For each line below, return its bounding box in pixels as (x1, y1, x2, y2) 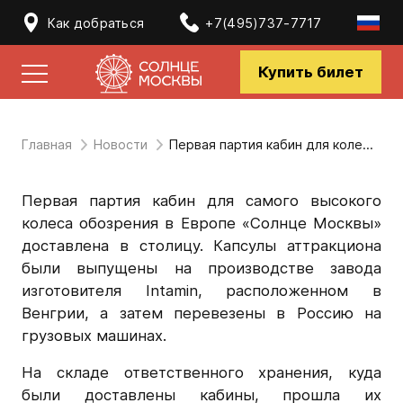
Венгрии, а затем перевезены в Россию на (21, 303, 382, 322)
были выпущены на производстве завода (21, 258, 382, 277)
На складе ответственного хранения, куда (21, 363, 382, 382)
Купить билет (258, 62, 364, 81)
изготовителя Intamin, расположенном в (21, 281, 382, 300)
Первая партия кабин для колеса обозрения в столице (362, 136, 373, 152)
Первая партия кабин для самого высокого (21, 191, 382, 210)
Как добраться (47, 14, 145, 31)
